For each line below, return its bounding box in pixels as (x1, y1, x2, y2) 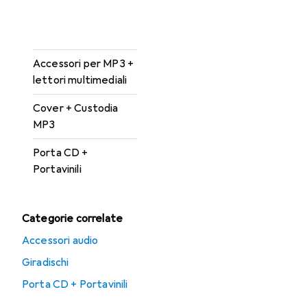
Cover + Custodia (33, 101, 119, 115)
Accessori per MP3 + (33, 57, 134, 71)
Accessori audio (22, 234, 99, 247)
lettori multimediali (33, 73, 127, 87)
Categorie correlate (22, 212, 123, 225)
